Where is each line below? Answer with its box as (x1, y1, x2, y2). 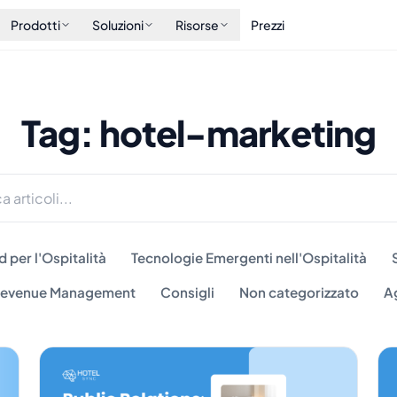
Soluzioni (91, 17, 144, 33)
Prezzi (250, 17, 284, 33)
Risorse (175, 17, 219, 33)
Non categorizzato (238, 284, 359, 300)
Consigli (160, 284, 214, 300)
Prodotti (10, 17, 60, 33)
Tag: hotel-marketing (20, 110, 377, 155)
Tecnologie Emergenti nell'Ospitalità (131, 249, 367, 266)
